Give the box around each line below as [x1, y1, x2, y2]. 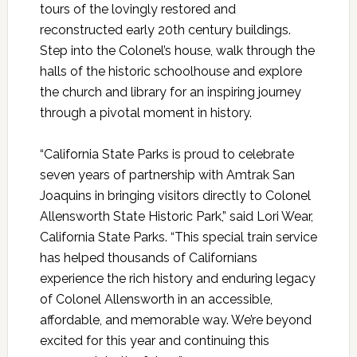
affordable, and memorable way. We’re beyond [39, 312, 312, 328]
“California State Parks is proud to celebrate [39, 147, 294, 163]
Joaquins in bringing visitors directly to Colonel [39, 188, 311, 204]
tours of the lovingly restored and [39, 2, 236, 18]
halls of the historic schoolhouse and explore [39, 64, 302, 80]
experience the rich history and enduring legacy [39, 271, 316, 287]
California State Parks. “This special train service [39, 229, 317, 245]
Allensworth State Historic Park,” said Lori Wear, [39, 209, 313, 225]
